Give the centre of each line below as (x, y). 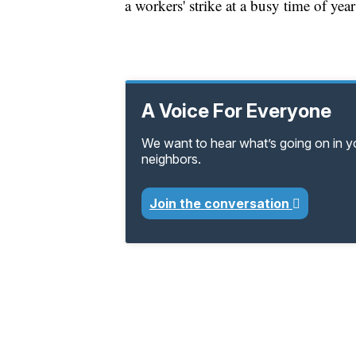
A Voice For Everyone (236, 111)
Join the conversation (221, 204)
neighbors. (171, 159)
